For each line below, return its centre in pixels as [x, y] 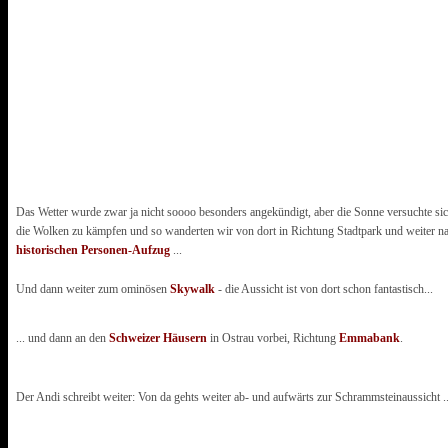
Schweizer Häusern [158, 337]
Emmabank [369, 337]
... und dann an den [62, 337]
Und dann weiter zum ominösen [93, 288]
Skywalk [192, 288]
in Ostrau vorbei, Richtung [273, 337]
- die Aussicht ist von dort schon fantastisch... [324, 288]
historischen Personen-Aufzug [93, 249]
